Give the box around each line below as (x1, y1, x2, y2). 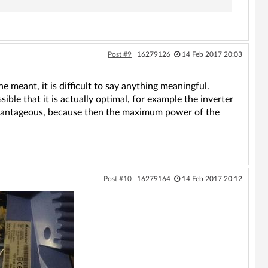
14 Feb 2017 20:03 (181, 50, 242, 58)
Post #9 (107, 50, 132, 58)
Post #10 (103, 175, 132, 182)
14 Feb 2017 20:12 (181, 175, 242, 182)
